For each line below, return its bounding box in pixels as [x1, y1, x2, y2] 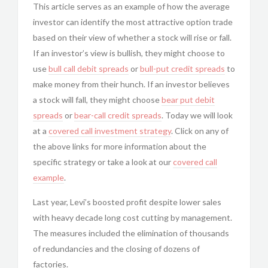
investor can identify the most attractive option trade [33, 17, 233, 27]
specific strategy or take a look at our [33, 157, 173, 167]
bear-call [74, 110, 108, 120]
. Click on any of [171, 126, 229, 136]
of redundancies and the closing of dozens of [33, 243, 200, 254]
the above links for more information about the [33, 141, 206, 151]
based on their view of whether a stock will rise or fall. [33, 32, 232, 42]
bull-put [140, 63, 171, 74]
